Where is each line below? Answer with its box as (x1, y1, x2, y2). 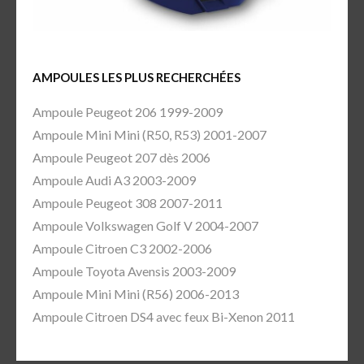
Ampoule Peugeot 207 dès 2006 (32, 149, 210, 166)
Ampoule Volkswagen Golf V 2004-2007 (32, 218, 258, 234)
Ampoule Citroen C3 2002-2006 (32, 240, 212, 257)
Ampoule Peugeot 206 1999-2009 (32, 104, 223, 120)
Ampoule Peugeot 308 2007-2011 (32, 195, 223, 211)
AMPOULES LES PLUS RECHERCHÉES (32, 70, 240, 85)
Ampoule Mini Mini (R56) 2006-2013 (32, 286, 239, 302)
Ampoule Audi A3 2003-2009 (32, 172, 196, 188)
